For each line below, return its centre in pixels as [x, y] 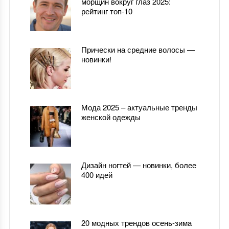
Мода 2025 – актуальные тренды [139, 107]
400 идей [97, 174]
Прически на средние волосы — [138, 49]
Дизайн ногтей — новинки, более [139, 165]
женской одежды [111, 117]
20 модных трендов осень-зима [136, 222]
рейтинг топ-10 [107, 11]
